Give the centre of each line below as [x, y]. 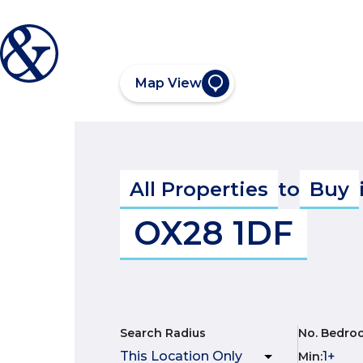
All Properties [199, 189]
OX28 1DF [214, 233]
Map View [169, 83]
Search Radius [163, 333]
